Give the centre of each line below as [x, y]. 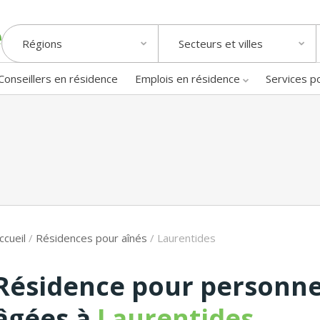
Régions [42, 44]
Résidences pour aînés [91, 237]
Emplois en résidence [187, 78]
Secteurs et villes [221, 44]
